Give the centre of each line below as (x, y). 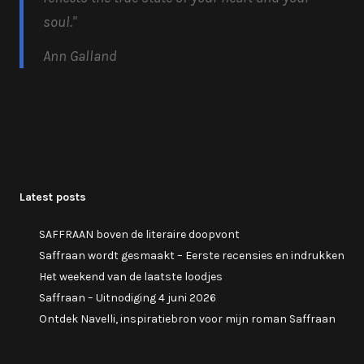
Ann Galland (80, 56)
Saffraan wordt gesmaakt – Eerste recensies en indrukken (192, 255)
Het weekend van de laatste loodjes (131, 276)
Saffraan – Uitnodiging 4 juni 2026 (128, 297)
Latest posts (53, 197)
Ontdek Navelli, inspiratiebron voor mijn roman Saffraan (187, 318)
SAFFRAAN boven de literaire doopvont (139, 234)
